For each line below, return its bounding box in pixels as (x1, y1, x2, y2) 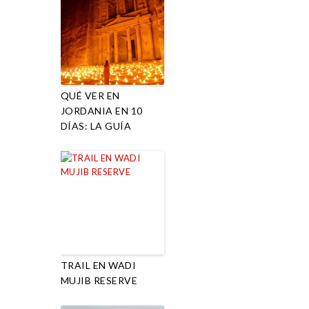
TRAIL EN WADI (60, 259, 136, 271)
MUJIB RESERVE (60, 274, 137, 286)
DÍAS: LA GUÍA (60, 119, 131, 132)
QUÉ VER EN (60, 89, 120, 101)
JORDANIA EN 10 (60, 104, 143, 117)
